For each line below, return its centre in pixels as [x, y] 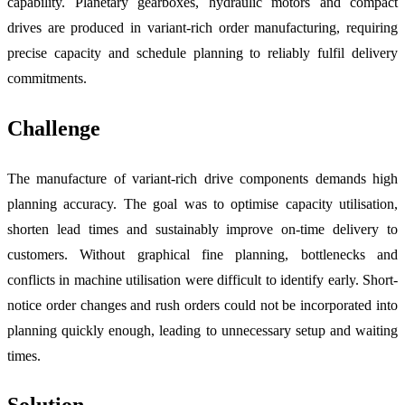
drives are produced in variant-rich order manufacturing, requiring [202, 27]
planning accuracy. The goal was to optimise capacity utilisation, [202, 203]
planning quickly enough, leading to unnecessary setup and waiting [202, 330]
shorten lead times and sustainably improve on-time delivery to [202, 229]
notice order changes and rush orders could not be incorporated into [202, 305]
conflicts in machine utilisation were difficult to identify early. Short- [202, 279]
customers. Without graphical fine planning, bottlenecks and [202, 254]
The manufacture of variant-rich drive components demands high [202, 178]
